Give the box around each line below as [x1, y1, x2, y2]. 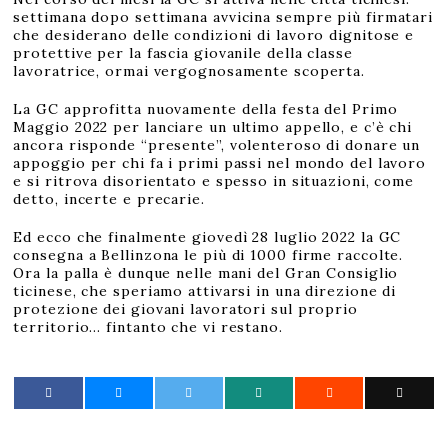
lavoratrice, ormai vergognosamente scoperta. [13, 62, 366, 81]
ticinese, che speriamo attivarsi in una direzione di [13, 282, 397, 301]
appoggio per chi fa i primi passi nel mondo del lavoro [13, 154, 427, 173]
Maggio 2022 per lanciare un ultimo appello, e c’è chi [13, 118, 413, 137]
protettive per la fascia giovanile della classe [13, 44, 353, 63]
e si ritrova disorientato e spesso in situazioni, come [13, 172, 415, 191]
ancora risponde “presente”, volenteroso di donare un [13, 136, 421, 155]
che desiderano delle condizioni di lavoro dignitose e [13, 26, 415, 45]
